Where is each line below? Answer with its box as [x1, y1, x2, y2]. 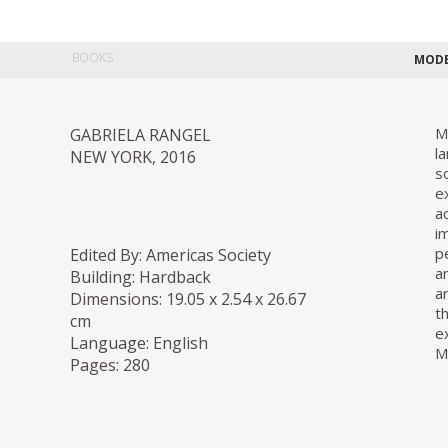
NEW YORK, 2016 [70, 146, 196, 169]
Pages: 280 [70, 354, 150, 377]
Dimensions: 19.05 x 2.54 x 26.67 [70, 288, 306, 311]
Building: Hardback [70, 266, 211, 289]
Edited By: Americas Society [70, 244, 271, 267]
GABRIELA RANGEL [70, 124, 211, 147]
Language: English [70, 332, 208, 355]
